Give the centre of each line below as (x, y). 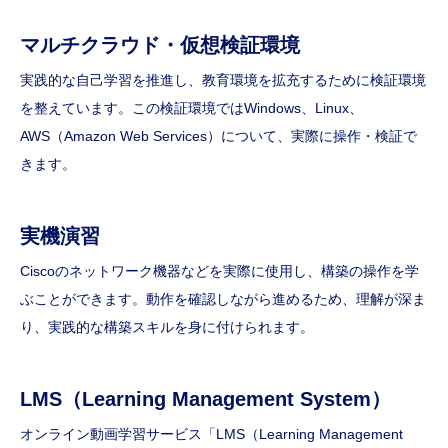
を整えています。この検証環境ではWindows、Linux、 (191, 108)
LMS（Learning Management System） (205, 399)
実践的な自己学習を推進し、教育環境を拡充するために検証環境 (223, 80)
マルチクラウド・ (100, 45)
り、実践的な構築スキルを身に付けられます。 (167, 327)
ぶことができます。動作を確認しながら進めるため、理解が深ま (223, 299)
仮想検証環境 (240, 45)
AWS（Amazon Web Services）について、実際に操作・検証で (218, 136)
